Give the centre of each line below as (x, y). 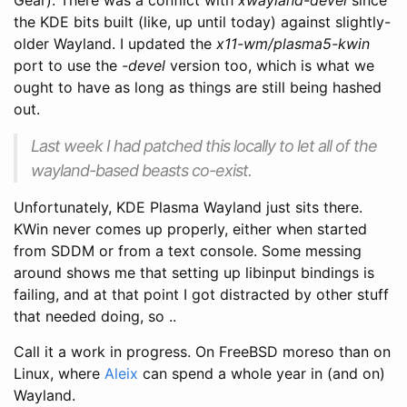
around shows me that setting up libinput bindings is (194, 272)
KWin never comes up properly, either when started (190, 228)
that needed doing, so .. (95, 316)
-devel (144, 65)
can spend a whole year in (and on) (262, 373)
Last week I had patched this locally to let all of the (204, 145)
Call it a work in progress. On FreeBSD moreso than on (202, 351)
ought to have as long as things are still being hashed (198, 87)
